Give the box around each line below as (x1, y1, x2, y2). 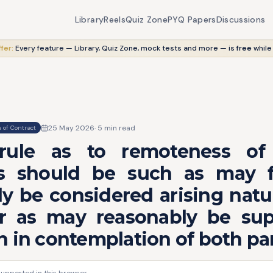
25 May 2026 (48, 122, 94, 133)
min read (102, 122, 135, 133)
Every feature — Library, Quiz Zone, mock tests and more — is (15, 43, 235, 53)
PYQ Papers (168, 14, 216, 25)
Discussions (216, 14, 266, 25)
